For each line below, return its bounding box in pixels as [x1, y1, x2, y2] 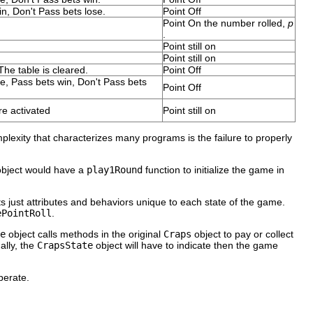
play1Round [87, 163, 143, 175]
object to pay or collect [191, 228, 293, 240]
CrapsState [37, 239, 93, 251]
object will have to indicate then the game [93, 239, 278, 251]
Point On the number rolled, [163, 17, 288, 29]
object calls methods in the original [6, 228, 163, 240]
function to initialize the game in [143, 163, 284, 175]
